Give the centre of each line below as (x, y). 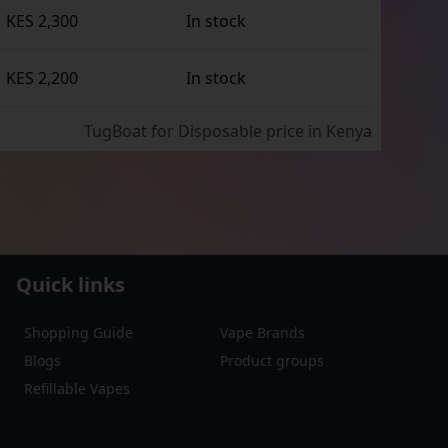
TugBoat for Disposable (177, 131)
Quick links (70, 284)
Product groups (272, 360)
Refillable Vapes (77, 388)
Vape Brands (262, 332)
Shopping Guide (78, 332)
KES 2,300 (42, 21)
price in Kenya (317, 131)
